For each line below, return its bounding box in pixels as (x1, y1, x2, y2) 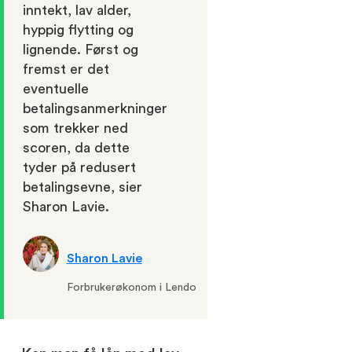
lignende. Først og (23, 42, 138, 57)
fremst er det (23, 61, 109, 76)
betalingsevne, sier (23, 179, 142, 194)
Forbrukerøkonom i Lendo (66, 281, 196, 293)
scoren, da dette (23, 140, 130, 155)
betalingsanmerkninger (23, 101, 167, 115)
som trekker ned (23, 120, 128, 135)
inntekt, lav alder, (23, 2, 131, 17)
